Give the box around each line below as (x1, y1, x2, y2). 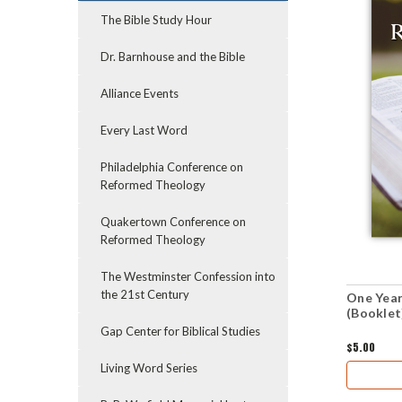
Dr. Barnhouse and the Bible (100, 49, 245, 64)
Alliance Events (100, 86, 179, 100)
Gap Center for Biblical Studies (100, 324, 260, 338)
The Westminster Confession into (100, 269, 275, 284)
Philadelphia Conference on (100, 160, 243, 174)
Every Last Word (100, 123, 188, 137)
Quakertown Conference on (100, 214, 246, 229)
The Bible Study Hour (100, 13, 212, 27)
